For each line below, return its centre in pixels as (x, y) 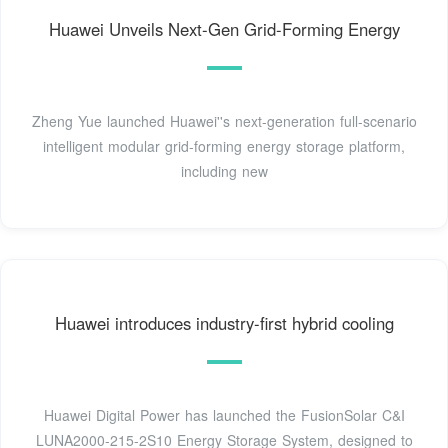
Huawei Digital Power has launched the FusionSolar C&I (224, 415)
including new (224, 171)
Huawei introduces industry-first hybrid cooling (224, 323)
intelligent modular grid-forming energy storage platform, (224, 146)
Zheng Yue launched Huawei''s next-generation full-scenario (224, 121)
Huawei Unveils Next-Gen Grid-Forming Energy (224, 29)
